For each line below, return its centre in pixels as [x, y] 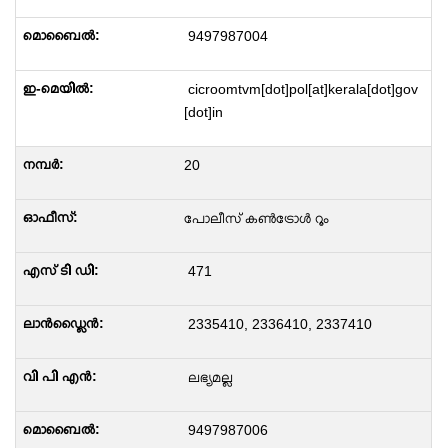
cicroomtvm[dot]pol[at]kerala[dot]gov [300, 89]
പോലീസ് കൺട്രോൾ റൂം [256, 218]
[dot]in [203, 112]
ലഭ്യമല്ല [208, 377]
